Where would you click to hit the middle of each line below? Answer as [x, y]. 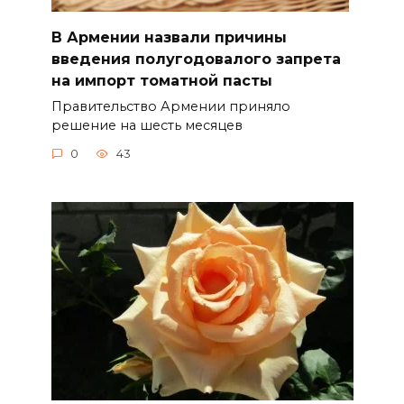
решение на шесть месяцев [147, 125]
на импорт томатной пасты [161, 80]
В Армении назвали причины [169, 37]
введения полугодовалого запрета [196, 59]
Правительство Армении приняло [170, 106]
